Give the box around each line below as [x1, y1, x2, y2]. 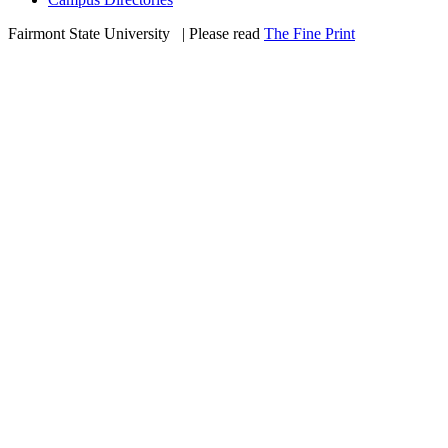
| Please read [182, 24, 264, 42]
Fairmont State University [8, 24, 170, 42]
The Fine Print [264, 24, 355, 42]
